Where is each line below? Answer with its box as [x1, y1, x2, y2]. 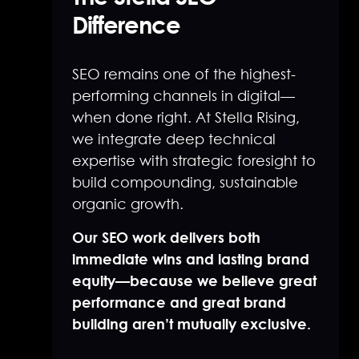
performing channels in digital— [72, 86, 295, 107]
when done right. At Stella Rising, [72, 107, 300, 128]
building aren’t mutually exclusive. [72, 313, 311, 335]
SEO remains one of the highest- [72, 64, 296, 85]
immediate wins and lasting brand [72, 248, 309, 270]
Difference [72, 8, 180, 42]
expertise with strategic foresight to [72, 151, 316, 171]
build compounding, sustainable [72, 172, 298, 193]
